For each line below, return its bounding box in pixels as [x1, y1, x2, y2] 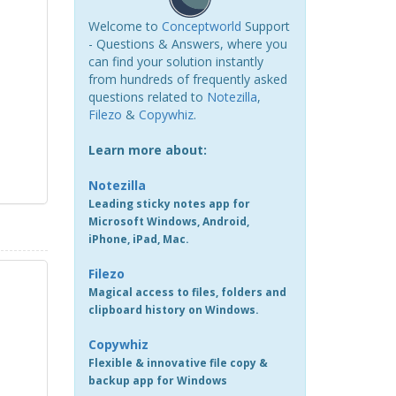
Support [240, 18, 290, 34]
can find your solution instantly [88, 53, 263, 70]
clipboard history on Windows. [88, 302, 259, 317]
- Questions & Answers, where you [88, 35, 287, 52]
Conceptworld [161, 18, 241, 34]
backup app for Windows [88, 373, 227, 388]
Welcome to [88, 18, 162, 34]
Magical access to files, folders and [88, 285, 286, 300]
